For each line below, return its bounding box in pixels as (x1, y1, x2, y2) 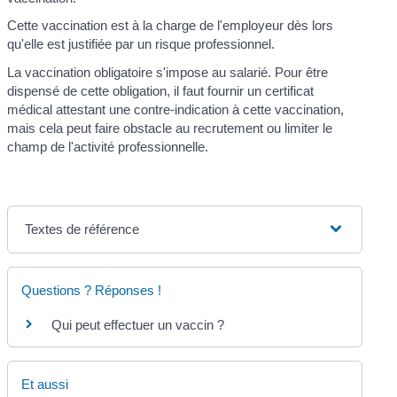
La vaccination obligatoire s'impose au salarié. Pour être (7, 64, 329, 80)
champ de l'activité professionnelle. (7, 138, 209, 154)
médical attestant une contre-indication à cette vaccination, (7, 101, 345, 117)
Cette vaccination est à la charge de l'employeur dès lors (7, 18, 334, 34)
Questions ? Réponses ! (21, 282, 162, 298)
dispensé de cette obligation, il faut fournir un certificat (7, 82, 315, 98)
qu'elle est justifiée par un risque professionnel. (7, 36, 276, 52)
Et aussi (21, 377, 69, 393)
